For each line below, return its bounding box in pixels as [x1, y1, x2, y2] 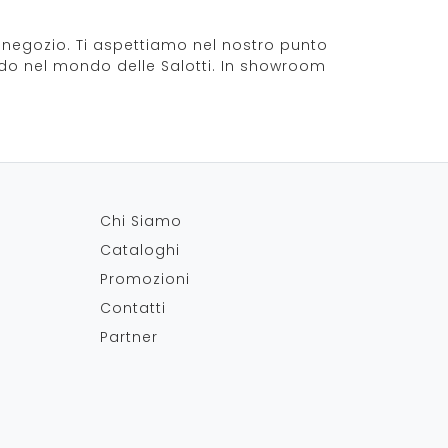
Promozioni [100, 269, 190, 289]
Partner [100, 327, 158, 347]
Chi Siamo [100, 211, 182, 231]
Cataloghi [100, 240, 180, 260]
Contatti [100, 298, 166, 318]
